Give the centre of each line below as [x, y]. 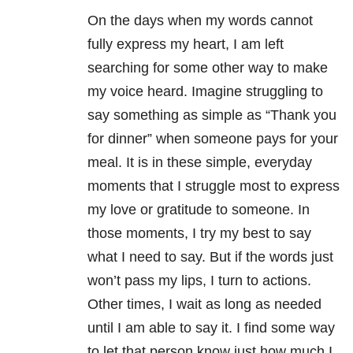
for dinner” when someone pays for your [213, 139]
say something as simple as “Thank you [212, 115]
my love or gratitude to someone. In [199, 210]
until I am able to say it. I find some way [211, 328]
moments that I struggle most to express [214, 186]
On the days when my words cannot [200, 21]
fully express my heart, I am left [186, 45]
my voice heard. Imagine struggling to [205, 92]
